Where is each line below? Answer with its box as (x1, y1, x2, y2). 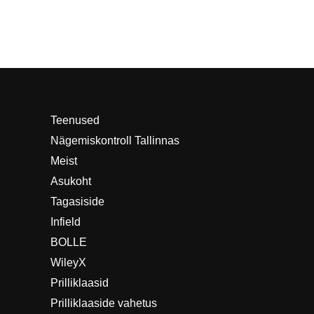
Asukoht (50, 175, 91, 187)
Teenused (50, 114, 100, 126)
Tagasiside (50, 195, 104, 207)
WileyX (50, 256, 86, 268)
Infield (50, 215, 81, 228)
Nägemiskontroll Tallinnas (50, 134, 179, 146)
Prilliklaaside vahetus (50, 296, 157, 309)
